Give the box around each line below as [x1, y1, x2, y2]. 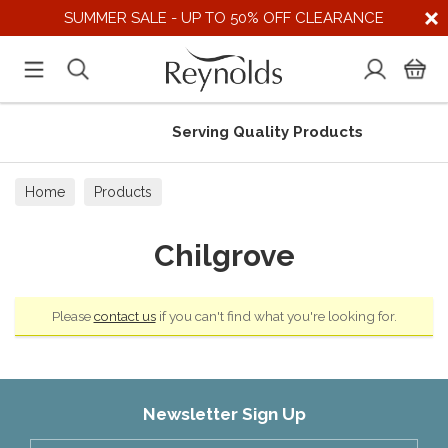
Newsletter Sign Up [142, 404, 306, 424]
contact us [93, 308, 156, 324]
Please [51, 308, 94, 324]
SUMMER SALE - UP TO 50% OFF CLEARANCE [64, 9, 384, 27]
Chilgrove [153, 238, 295, 273]
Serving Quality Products [161, 123, 353, 141]
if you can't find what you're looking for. [155, 308, 397, 324]
